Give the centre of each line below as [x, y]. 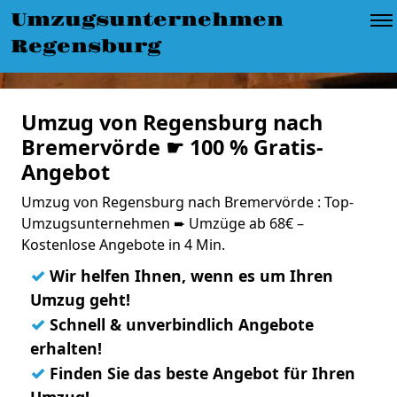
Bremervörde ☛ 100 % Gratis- [172, 147]
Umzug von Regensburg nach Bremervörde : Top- [187, 202]
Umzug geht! [80, 300]
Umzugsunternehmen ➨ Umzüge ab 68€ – [163, 223]
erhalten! [66, 348]
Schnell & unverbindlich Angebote [179, 324]
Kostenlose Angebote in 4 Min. [123, 245]
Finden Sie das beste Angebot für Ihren [200, 373]
